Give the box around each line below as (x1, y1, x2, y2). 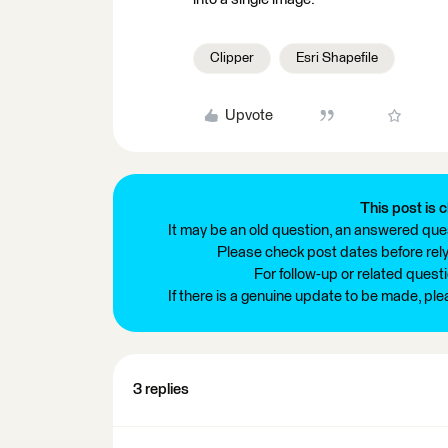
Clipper (210, 51, 254, 65)
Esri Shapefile (296, 51, 378, 65)
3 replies (133, 382, 189, 397)
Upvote (224, 108, 273, 123)
